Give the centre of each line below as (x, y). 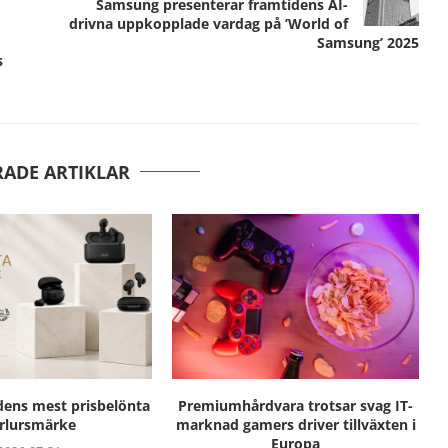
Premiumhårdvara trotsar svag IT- (296, 405)
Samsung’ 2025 (367, 43)
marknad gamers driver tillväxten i (295, 424)
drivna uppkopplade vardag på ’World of (208, 24)
